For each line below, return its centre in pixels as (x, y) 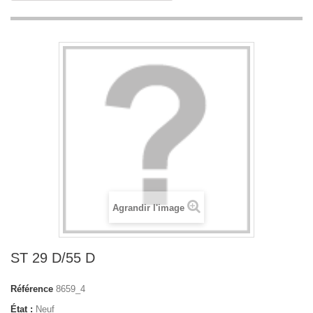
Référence (32, 289)
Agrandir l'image (148, 208)
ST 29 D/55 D (53, 258)
